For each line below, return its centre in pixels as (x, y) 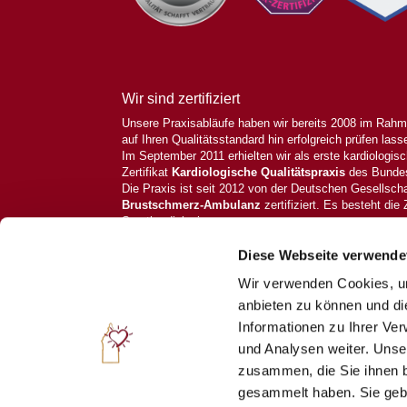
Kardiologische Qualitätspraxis (259, 173)
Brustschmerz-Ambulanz (192, 205)
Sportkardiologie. (166, 222)
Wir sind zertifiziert (181, 99)
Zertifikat (147, 173)
